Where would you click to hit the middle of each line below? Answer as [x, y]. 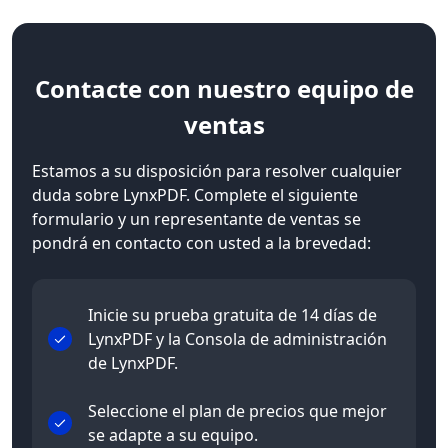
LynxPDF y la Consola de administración [237, 339]
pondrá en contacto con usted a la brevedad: [201, 243]
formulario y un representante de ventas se [196, 219]
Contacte [88, 89]
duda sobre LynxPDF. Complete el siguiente [195, 195]
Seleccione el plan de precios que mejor [237, 411]
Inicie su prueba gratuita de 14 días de [232, 315]
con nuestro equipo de [277, 89]
